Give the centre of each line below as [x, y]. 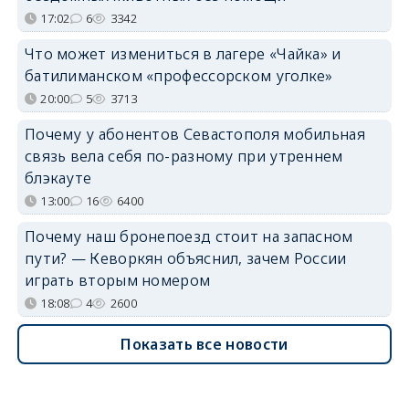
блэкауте [58, 178]
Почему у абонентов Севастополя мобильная [194, 134]
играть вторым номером [117, 280]
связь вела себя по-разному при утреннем [184, 156]
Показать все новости [204, 344]
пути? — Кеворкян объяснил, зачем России [185, 258]
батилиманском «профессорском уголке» [178, 75]
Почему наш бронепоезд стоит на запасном [189, 236]
